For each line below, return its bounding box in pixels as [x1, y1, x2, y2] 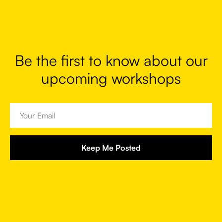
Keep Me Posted [81, 142, 141, 153]
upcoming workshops [41, 69, 181, 87]
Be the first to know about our [14, 51, 208, 69]
